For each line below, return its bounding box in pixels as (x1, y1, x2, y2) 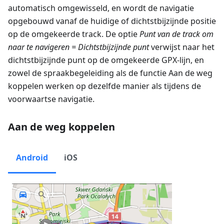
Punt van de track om (139, 28, 213, 40)
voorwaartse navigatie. (8, 93, 94, 105)
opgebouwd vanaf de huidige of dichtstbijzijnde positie (8, 15, 216, 27)
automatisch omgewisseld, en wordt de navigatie (8, 2, 194, 14)
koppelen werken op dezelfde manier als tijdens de (8, 80, 201, 92)
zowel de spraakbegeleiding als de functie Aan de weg (8, 67, 212, 79)
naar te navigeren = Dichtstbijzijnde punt (8, 41, 149, 53)
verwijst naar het (149, 41, 214, 53)
